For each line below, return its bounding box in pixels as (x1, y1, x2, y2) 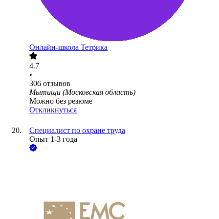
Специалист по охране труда (29, 126, 125, 135)
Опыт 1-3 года (29, 135, 77, 144)
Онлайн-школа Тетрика (29, 43, 108, 52)
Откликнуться (29, 106, 77, 114)
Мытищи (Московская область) (29, 88, 135, 97)
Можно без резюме (29, 97, 92, 106)
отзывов (43, 79, 70, 88)
